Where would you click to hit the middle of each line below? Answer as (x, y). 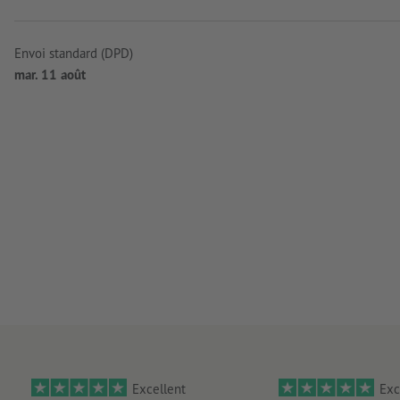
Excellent (159, 389)
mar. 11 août (50, 74)
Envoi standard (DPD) (74, 53)
